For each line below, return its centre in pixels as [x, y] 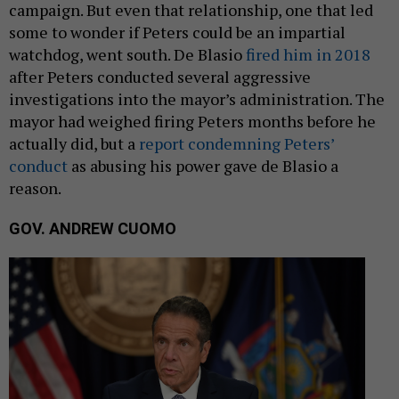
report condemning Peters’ [236, 144]
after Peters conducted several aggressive [160, 77]
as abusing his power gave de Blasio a [203, 166]
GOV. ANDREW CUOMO [94, 229]
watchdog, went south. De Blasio [127, 55]
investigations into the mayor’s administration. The [197, 99]
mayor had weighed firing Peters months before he [192, 122]
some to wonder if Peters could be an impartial [177, 33]
